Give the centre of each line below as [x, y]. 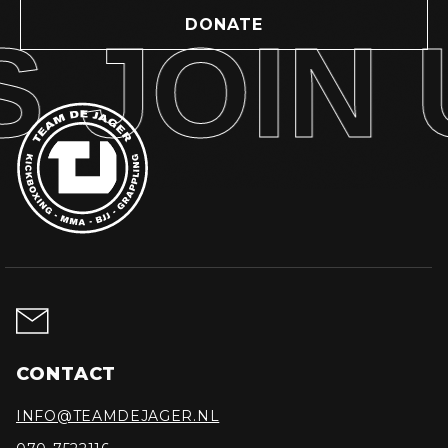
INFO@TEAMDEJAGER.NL [118, 415]
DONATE [224, 25]
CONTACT [66, 373]
